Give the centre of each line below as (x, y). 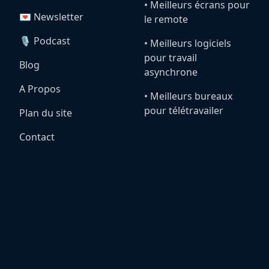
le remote (166, 19)
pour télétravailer (184, 110)
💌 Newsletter (51, 17)
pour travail (171, 58)
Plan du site (46, 113)
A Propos (40, 89)
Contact (37, 137)
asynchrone (171, 72)
